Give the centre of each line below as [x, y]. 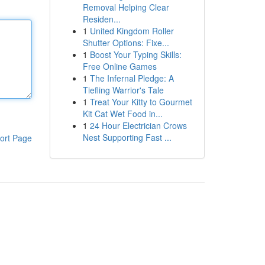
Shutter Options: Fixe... [126, 43]
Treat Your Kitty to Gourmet [141, 102]
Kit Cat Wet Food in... [122, 114]
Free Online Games [119, 66]
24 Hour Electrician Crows [138, 125]
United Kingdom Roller [132, 31]
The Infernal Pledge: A [132, 78]
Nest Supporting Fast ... [127, 137]
